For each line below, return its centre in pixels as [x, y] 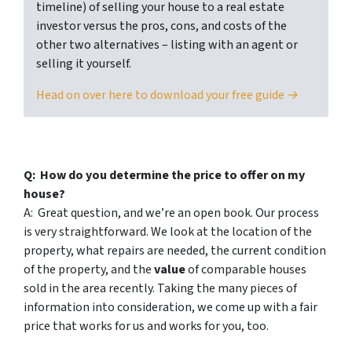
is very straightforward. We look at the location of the [168, 232]
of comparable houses [246, 270]
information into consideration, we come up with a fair [170, 308]
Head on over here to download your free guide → [167, 95]
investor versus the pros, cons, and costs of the [161, 26]
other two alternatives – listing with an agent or [167, 45]
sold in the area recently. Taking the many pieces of [160, 289]
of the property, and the [89, 270]
